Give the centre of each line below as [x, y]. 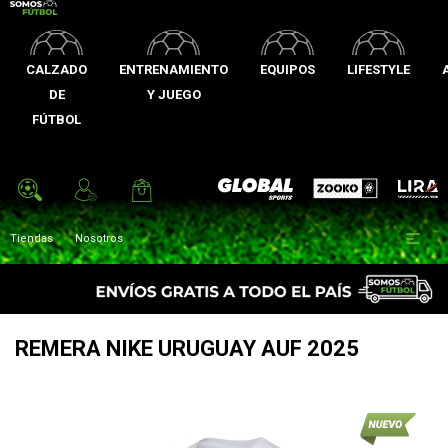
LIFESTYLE [378, 69]
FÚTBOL [56, 119]
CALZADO [56, 69]
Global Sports [254, 189]
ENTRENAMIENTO [173, 69]
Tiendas [31, 238]
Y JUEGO [173, 94]
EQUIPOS [287, 69]
